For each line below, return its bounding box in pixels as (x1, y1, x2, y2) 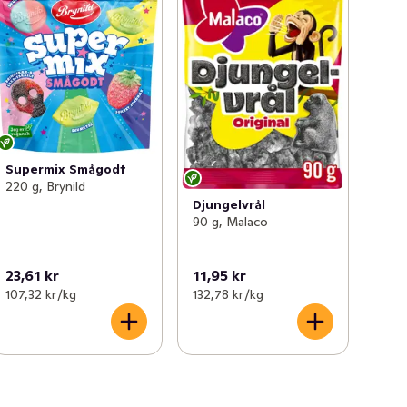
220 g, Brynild (5, 177, 86, 194)
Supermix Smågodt (5, 160, 127, 177)
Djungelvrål (192, 196, 265, 213)
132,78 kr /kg (192, 286, 263, 303)
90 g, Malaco (192, 213, 268, 231)
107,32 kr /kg (5, 286, 77, 303)
